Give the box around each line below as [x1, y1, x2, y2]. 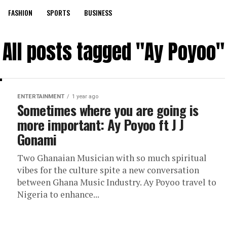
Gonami [17, 129, 57, 149]
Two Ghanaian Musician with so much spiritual [17, 152, 207, 164]
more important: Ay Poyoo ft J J [17, 115, 184, 135]
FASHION [8, 7, 32, 18]
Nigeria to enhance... [17, 188, 99, 200]
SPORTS [47, 7, 70, 18]
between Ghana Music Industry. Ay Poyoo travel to [17, 176, 216, 188]
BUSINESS [84, 7, 112, 18]
